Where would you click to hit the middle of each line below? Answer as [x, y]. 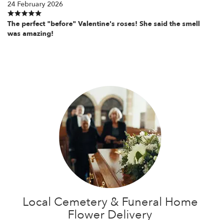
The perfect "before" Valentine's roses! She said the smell [104, 24]
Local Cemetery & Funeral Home [110, 202]
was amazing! [30, 33]
